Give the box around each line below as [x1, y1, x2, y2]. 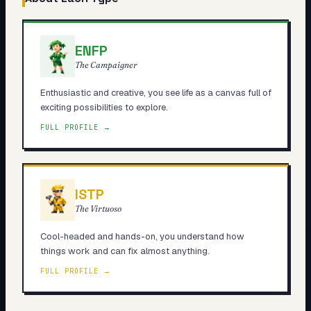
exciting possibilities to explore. [40, 101, 168, 113]
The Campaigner [74, 60, 137, 70]
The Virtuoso [74, 203, 121, 214]
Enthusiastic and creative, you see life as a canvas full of [40, 86, 271, 99]
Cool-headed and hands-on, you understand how [40, 230, 244, 242]
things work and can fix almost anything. [40, 244, 210, 257]
